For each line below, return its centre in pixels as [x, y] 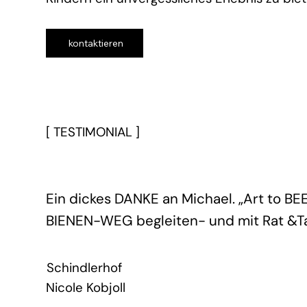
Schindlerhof [84, 268]
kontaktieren [96, 43]
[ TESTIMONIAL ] [93, 132]
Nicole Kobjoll [86, 288]
